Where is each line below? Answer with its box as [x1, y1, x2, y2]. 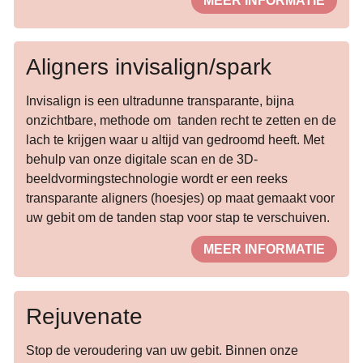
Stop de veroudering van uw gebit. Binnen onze [25, 344, 298, 358]
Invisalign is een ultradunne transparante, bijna [25, 94, 294, 109]
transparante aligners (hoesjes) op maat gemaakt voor [25, 191, 335, 206]
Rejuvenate [25, 303, 143, 329]
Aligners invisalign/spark [25, 54, 271, 80]
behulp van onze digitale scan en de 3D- [25, 152, 258, 167]
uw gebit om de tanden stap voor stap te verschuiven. [25, 211, 330, 225]
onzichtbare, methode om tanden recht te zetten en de [25, 113, 336, 128]
